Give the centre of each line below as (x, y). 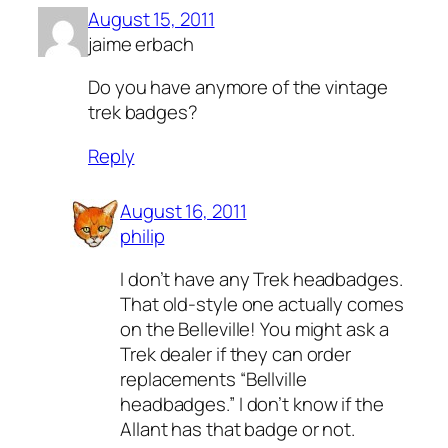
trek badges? (143, 112)
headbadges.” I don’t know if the (252, 404)
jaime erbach (141, 43)
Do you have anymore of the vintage (238, 87)
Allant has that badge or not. (238, 429)
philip (142, 235)
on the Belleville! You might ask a (254, 329)
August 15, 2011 (151, 18)
